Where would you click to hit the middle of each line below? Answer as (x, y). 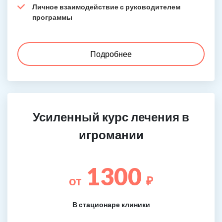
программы (52, 17)
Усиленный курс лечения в (111, 117)
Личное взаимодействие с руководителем (106, 7)
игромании (111, 135)
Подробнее (111, 54)
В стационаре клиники (111, 204)
